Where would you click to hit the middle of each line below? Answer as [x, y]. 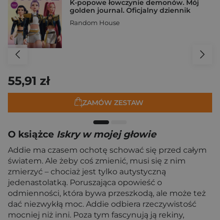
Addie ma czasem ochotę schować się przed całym [107, 150]
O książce [32, 134]
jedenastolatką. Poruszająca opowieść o [85, 182]
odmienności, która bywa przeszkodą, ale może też [107, 193]
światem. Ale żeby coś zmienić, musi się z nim [97, 161]
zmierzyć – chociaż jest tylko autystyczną [87, 172]
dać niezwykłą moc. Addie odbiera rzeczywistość [102, 204]
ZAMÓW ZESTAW [113, 103]
